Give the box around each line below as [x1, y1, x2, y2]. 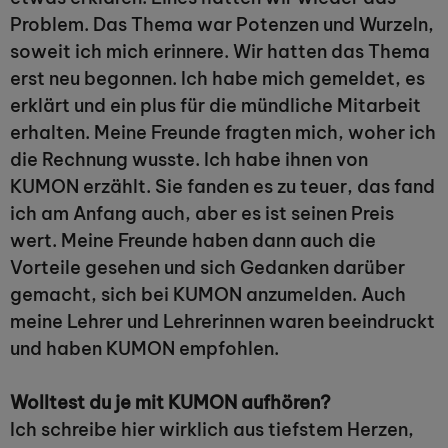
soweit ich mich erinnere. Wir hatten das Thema [10, 40, 430, 63]
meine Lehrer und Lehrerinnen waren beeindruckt [10, 310, 435, 333]
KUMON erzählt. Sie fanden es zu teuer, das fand [10, 175, 435, 198]
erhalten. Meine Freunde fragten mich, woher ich [10, 121, 436, 144]
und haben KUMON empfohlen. [10, 337, 279, 360]
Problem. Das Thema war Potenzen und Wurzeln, [10, 13, 434, 36]
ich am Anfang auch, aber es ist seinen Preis [10, 202, 394, 225]
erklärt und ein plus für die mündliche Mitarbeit [10, 94, 421, 117]
